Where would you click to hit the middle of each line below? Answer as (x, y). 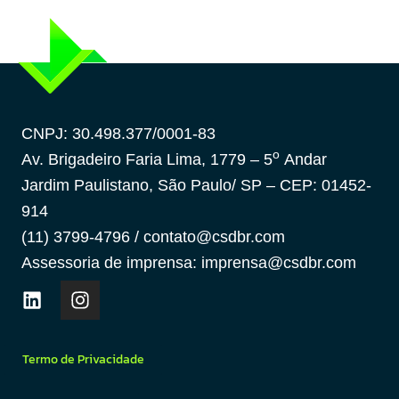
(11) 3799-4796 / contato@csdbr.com (153, 237)
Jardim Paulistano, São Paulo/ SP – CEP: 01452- (196, 186)
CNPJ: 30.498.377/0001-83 (118, 134)
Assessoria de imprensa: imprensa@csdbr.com (189, 263)
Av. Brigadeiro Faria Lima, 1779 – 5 (147, 160)
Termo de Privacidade (83, 360)
